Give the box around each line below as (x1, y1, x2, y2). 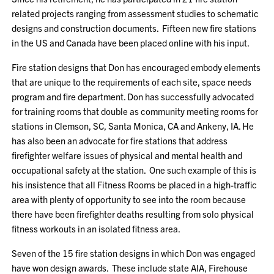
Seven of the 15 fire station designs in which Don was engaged (12, 247, 256, 259)
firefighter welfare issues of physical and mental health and (12, 149, 243, 161)
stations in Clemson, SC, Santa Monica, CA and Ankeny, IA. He (12, 120, 254, 131)
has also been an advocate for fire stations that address (12, 135, 228, 146)
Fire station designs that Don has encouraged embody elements (12, 61, 261, 73)
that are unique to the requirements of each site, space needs (12, 76, 252, 87)
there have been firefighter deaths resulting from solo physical (12, 208, 254, 220)
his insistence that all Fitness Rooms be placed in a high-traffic (12, 179, 257, 190)
